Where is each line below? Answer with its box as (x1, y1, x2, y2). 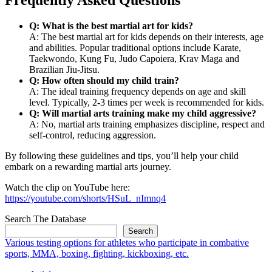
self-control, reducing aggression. (29, 129, 156, 140)
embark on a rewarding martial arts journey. (5, 161, 171, 172)
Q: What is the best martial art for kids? (29, 20, 193, 31)
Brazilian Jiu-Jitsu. (29, 64, 100, 75)
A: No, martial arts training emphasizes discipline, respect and (29, 118, 265, 129)
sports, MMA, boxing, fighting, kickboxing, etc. (5, 248, 189, 259)
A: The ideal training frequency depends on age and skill (29, 86, 246, 97)
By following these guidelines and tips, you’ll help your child (5, 150, 239, 161)
